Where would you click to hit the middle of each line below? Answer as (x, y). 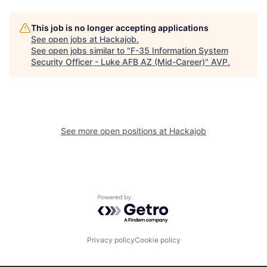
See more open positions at (115, 131)
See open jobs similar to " (81, 50)
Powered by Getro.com (150, 200)
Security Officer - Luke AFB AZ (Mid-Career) (118, 61)
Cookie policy (157, 240)
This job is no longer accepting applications (120, 27)
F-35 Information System (179, 50)
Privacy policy (111, 240)
